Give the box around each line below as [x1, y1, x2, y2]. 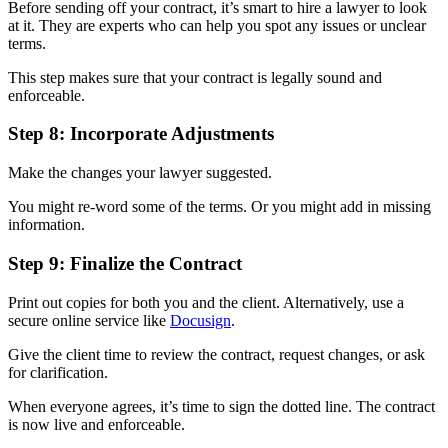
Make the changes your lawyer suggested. [8, 164, 276, 182]
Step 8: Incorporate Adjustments [8, 123, 274, 145]
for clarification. [8, 363, 112, 381]
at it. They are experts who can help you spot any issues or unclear [8, 16, 426, 34]
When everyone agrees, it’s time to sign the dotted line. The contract [8, 397, 435, 415]
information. [8, 216, 89, 234]
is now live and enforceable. [8, 415, 189, 433]
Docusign [170, 311, 231, 329]
